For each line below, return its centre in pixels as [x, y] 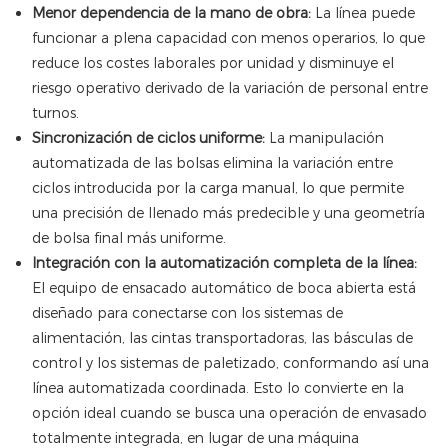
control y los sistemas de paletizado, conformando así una [230, 363]
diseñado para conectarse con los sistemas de [187, 313]
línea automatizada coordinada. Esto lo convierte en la [217, 388]
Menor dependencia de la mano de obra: [171, 13]
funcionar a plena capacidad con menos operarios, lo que [228, 38]
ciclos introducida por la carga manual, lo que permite [217, 188]
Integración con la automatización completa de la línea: [224, 263]
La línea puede [362, 13]
